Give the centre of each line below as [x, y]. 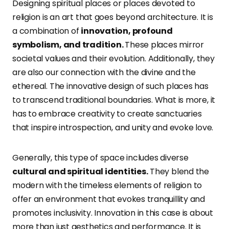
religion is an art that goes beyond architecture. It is [113, 17]
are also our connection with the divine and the [104, 73]
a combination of [47, 31]
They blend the [179, 172]
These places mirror [164, 45]
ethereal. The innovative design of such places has [110, 86]
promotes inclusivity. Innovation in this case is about [113, 213]
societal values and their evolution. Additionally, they [113, 59]
